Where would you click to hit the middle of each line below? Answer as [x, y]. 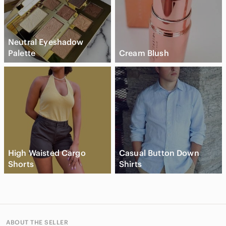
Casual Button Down [159, 153]
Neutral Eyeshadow [46, 42]
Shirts [130, 164]
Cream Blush [144, 53]
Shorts [21, 164]
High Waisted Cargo [47, 153]
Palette [22, 53]
